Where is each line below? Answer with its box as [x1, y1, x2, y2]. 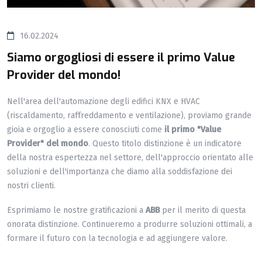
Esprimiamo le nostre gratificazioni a [7, 205, 146, 216]
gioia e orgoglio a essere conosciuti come [7, 125, 164, 135]
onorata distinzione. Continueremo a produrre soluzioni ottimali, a [7, 219, 252, 230]
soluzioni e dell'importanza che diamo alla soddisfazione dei [7, 167, 232, 177]
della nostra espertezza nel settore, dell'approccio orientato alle [7, 153, 253, 163]
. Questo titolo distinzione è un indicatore [88, 139, 242, 149]
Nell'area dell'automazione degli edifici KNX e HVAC [7, 96, 200, 107]
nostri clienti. [7, 181, 56, 191]
